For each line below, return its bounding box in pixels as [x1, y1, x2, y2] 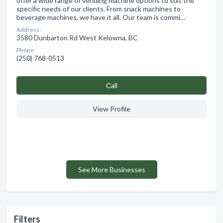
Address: [16, 25, 41, 33]
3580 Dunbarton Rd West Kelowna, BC [16, 33, 138, 42]
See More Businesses [78, 165, 145, 174]
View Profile [93, 104, 130, 113]
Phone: [16, 46, 35, 54]
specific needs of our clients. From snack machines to [16, 4, 181, 13]
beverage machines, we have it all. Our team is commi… [16, 12, 185, 21]
